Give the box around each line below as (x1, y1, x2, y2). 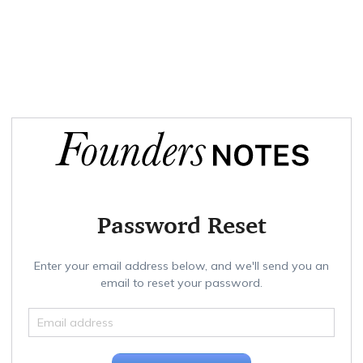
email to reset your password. (100, 275, 263, 290)
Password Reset (97, 211, 266, 239)
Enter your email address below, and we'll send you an (34, 258, 329, 273)
